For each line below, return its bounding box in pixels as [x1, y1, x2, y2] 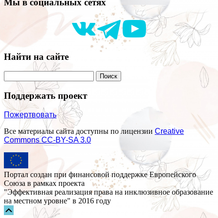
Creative [155, 127, 184, 135]
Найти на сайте [4, 51, 69, 62]
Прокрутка [13, 204, 58, 215]
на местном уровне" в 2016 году [4, 196, 111, 205]
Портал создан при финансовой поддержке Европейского [4, 170, 196, 179]
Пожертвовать [4, 110, 56, 119]
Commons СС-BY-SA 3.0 [4, 135, 91, 144]
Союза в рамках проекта [4, 179, 85, 187]
